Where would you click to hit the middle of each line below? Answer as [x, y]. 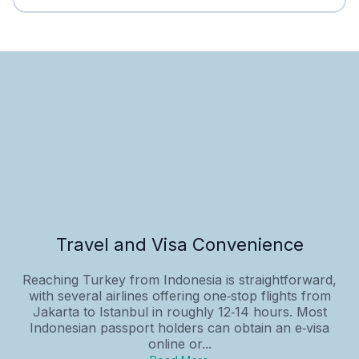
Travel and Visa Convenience [179, 244]
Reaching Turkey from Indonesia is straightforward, [179, 279]
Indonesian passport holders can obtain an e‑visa [179, 327]
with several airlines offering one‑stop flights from [179, 295]
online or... [179, 343]
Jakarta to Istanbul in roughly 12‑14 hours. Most [179, 311]
